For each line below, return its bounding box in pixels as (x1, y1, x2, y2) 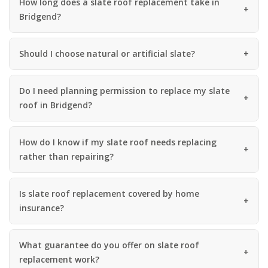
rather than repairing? (19, 150, 114, 162)
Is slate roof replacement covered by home (19, 187, 199, 199)
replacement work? (19, 253, 99, 265)
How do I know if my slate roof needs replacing (19, 136, 217, 148)
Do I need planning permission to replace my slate (19, 84, 230, 96)
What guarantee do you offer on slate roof (19, 239, 199, 251)
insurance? (19, 202, 64, 214)
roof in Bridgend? (19, 99, 92, 111)
